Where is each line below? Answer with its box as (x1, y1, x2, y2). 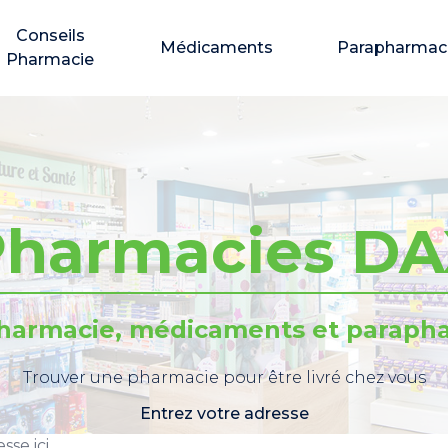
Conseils (15, 26, 85, 45)
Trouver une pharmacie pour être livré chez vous (22, 368, 426, 387)
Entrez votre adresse (139, 404, 309, 423)
